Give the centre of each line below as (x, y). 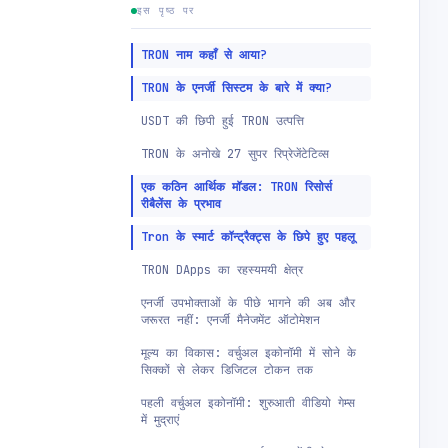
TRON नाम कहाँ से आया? (204, 55)
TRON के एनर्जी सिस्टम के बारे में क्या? (236, 88)
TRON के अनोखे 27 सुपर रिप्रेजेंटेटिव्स (235, 154)
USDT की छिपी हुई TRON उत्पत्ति (222, 121)
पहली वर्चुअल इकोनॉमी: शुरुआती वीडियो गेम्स (248, 403)
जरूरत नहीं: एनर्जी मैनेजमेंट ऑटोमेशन (230, 320)
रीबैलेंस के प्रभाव (181, 204)
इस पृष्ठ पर (166, 10)
